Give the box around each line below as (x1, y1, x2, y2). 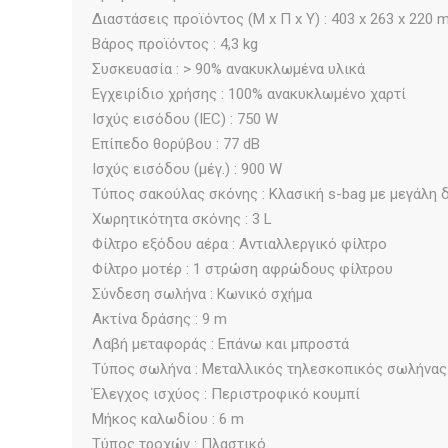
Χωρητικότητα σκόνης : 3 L (92, 209, 272, 228)
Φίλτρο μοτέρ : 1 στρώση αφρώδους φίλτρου (92, 259, 393, 278)
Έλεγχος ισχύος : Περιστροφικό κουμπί (92, 384, 360, 403)
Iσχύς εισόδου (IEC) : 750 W (92, 109, 278, 128)
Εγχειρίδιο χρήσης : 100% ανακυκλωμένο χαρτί (92, 84, 406, 103)
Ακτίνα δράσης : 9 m (92, 309, 227, 328)
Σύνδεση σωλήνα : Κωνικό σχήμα (92, 284, 312, 303)
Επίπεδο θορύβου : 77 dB (92, 134, 260, 153)
